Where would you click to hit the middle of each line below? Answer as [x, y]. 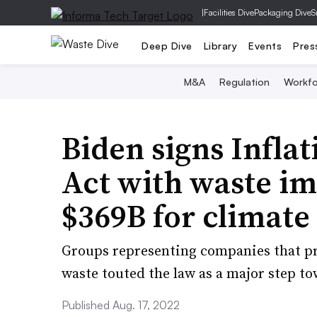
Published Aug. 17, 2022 [121, 305]
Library [220, 45]
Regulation [244, 82]
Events [265, 45]
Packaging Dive [283, 12]
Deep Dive [167, 45]
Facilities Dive [229, 12]
